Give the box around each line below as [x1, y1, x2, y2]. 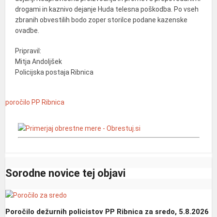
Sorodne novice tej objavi [5, 167, 126, 179]
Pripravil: [15, 47, 42, 55]
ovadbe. [15, 27, 40, 35]
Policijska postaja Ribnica [15, 68, 94, 77]
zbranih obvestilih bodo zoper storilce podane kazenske [15, 16, 188, 24]
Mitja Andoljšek [15, 58, 62, 66]
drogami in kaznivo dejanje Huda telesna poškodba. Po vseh [15, 5, 199, 14]
